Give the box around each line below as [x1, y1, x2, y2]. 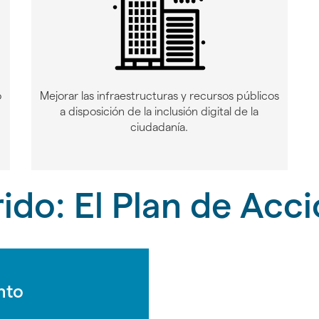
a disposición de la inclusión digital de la [60, 105, 259, 117]
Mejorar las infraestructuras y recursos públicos [39, 89, 279, 102]
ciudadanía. [130, 120, 189, 133]
